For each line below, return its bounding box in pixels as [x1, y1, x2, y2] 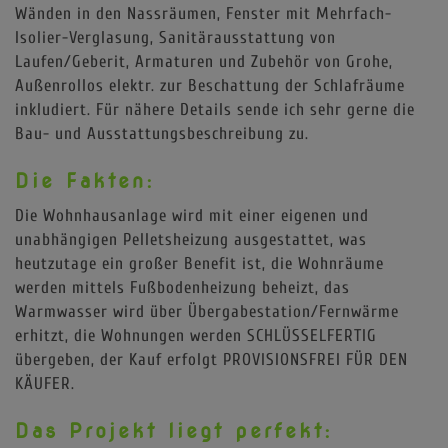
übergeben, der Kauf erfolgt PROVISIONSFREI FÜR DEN [15, 349, 408, 369]
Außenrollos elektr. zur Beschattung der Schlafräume [15, 75, 405, 95]
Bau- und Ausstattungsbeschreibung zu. [15, 123, 309, 143]
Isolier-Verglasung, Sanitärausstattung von [15, 27, 336, 47]
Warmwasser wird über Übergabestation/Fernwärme [15, 301, 399, 321]
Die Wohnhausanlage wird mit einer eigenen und [15, 205, 369, 225]
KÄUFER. [15, 373, 75, 393]
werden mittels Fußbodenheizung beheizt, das [15, 277, 350, 297]
